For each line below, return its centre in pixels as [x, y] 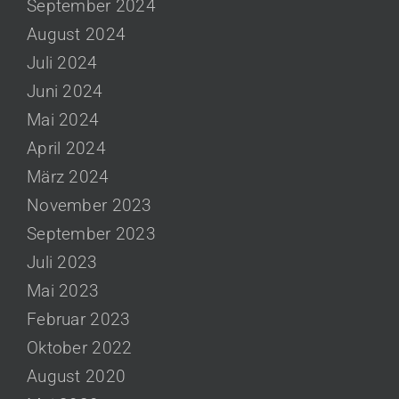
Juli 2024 [62, 62]
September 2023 [91, 233]
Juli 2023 [62, 262]
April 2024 [66, 148]
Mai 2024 [63, 119]
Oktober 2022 [80, 347]
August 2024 [77, 34]
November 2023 [90, 205]
